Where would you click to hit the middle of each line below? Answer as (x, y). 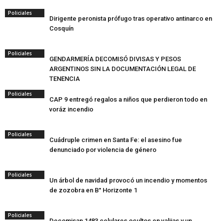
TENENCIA (65, 79)
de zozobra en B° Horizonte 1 (93, 190)
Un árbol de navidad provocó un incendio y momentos (128, 180)
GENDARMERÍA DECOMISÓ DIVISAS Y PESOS (115, 59)
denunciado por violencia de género (103, 150)
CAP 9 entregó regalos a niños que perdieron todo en (128, 99)
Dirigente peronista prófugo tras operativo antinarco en (131, 18)
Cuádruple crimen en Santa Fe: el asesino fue (116, 140)
